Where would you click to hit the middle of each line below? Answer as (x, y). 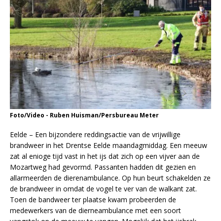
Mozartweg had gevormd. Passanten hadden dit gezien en (103, 167)
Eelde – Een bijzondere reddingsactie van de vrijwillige (95, 134)
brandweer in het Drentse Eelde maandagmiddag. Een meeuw (109, 145)
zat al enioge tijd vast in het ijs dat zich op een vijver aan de (105, 156)
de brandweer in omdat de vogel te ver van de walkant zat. (103, 188)
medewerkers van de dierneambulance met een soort (95, 210)
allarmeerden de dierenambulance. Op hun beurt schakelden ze (110, 178)
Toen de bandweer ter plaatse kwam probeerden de (93, 199)
